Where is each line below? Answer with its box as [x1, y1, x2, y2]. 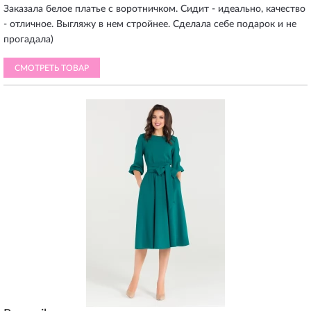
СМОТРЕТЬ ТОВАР [15, 64, 89, 72]
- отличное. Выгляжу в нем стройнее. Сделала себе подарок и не [3, 19, 296, 29]
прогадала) [3, 35, 53, 44]
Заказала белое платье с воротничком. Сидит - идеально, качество [3, 4, 305, 14]
